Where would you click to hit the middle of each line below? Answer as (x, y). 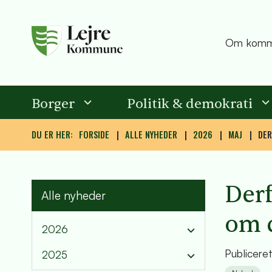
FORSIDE (94, 134)
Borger (53, 104)
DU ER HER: (52, 134)
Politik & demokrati (190, 104)
